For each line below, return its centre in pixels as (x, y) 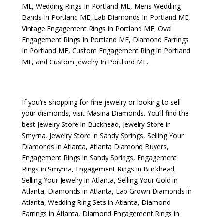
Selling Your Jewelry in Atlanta (68, 180)
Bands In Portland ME (56, 17)
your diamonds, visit (54, 113)
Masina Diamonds (115, 113)
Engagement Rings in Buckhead (125, 169)
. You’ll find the (166, 113)
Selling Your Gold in (147, 180)
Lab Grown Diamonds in (154, 191)
